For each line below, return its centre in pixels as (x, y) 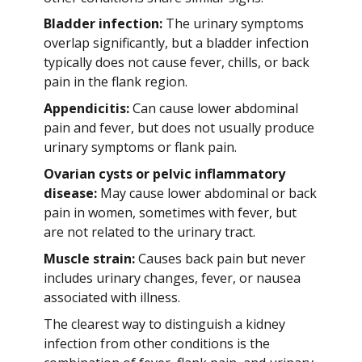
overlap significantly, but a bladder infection (176, 43)
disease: (70, 194)
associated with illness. (112, 297)
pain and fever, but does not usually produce (179, 128)
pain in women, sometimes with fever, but (170, 213)
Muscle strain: (89, 258)
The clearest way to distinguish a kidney (164, 324)
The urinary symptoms (233, 24)
